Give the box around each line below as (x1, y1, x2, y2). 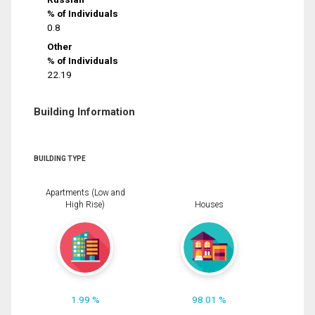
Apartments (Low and (45, 188, 125, 198)
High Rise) (65, 200, 105, 210)
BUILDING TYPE (34, 154, 86, 162)
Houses (194, 200, 224, 210)
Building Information (34, 105, 135, 118)
